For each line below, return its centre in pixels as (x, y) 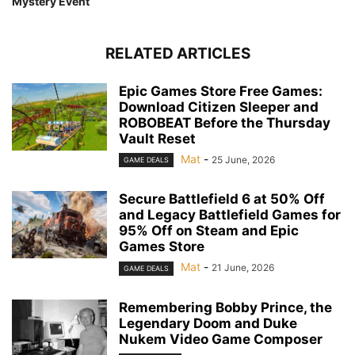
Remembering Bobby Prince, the (225, 307)
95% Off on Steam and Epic (209, 231)
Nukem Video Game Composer (221, 339)
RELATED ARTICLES (177, 54)
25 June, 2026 (243, 160)
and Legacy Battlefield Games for (230, 215)
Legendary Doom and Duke (208, 323)
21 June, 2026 (243, 268)
